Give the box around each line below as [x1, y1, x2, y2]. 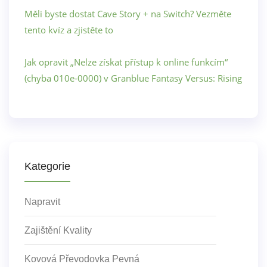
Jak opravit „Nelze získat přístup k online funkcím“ [24, 55, 228, 68]
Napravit [24, 196, 60, 207]
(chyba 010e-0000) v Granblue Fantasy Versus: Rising [24, 72, 242, 84]
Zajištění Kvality [24, 225, 92, 235]
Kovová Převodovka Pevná [24, 253, 139, 264]
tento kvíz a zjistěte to [24, 23, 113, 36]
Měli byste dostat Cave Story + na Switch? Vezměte [24, 7, 231, 20]
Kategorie [24, 160, 70, 172]
